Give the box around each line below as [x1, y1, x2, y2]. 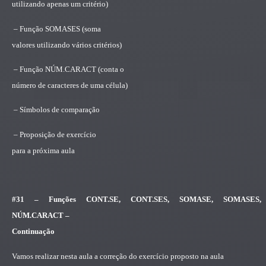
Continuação [12, 227, 55, 236]
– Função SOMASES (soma [14, 24, 101, 33]
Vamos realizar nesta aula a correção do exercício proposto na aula [12, 251, 224, 261]
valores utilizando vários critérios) [12, 40, 122, 49]
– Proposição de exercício [14, 129, 96, 139]
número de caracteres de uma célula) [12, 80, 128, 90]
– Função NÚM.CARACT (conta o [14, 64, 124, 74]
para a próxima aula [12, 145, 75, 155]
